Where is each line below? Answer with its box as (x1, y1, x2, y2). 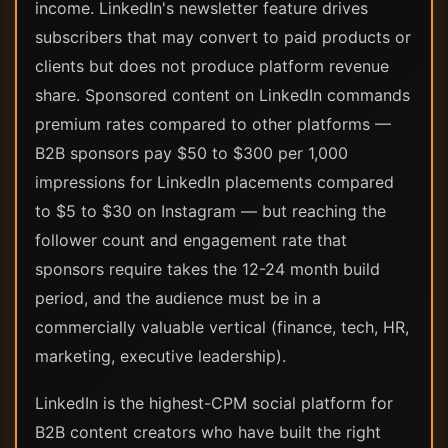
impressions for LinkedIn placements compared (35, 172, 394, 192)
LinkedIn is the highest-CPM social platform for (35, 393, 393, 413)
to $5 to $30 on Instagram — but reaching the (35, 201, 386, 221)
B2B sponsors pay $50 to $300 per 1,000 (35, 143, 348, 163)
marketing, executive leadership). (35, 346, 286, 366)
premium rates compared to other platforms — (35, 114, 391, 134)
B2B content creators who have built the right (35, 422, 381, 442)
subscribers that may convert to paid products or (35, 27, 411, 47)
